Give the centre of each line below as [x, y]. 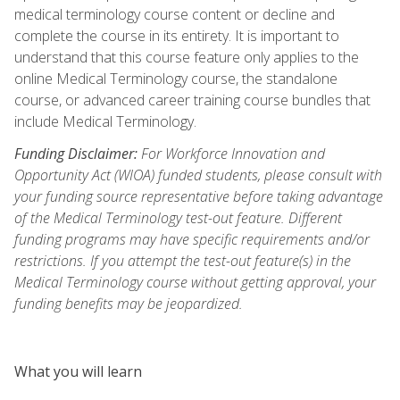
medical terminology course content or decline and [175, 14]
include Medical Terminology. [105, 121]
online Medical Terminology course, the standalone [176, 78]
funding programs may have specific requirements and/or [192, 239]
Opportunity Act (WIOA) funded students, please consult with [198, 175]
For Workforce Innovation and [231, 153]
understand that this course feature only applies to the [187, 57]
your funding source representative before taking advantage [199, 196]
